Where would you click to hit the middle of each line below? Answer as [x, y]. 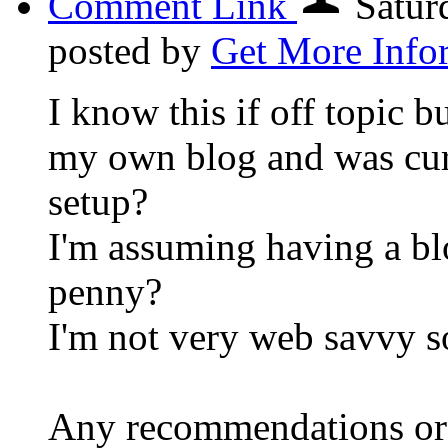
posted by [129, 50]
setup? [98, 201]
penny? [105, 291]
